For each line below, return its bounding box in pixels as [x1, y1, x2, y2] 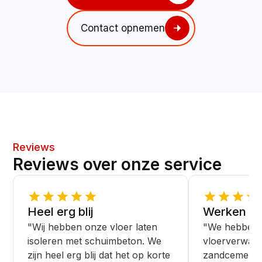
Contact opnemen [81, 22, 165, 34]
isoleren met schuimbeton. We [27, 235, 162, 247]
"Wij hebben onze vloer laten [27, 221, 158, 233]
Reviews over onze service [13, 154, 222, 175]
